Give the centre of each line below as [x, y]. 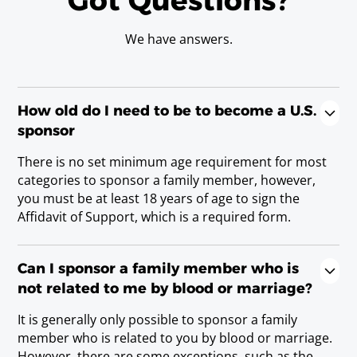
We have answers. [178, 39]
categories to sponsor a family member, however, [167, 180]
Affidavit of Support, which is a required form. [155, 216]
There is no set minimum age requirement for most [173, 161]
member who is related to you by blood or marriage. [175, 338]
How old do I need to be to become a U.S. [167, 110]
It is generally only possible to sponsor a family [158, 320]
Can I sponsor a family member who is [159, 269]
